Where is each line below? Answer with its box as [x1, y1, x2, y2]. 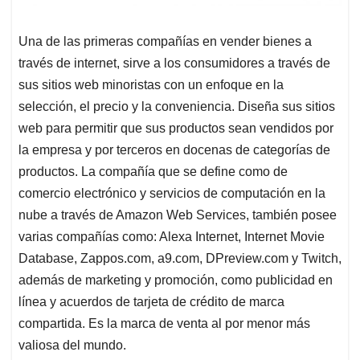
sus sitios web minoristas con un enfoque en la [18, 78, 284, 92]
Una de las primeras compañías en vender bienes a [18, 35, 312, 49]
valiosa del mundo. [18, 338, 126, 353]
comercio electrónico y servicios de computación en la [18, 186, 325, 201]
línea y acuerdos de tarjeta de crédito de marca [18, 295, 284, 309]
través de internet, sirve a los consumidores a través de [18, 56, 330, 71]
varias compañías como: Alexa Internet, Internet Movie [18, 230, 325, 244]
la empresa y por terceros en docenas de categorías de [18, 143, 330, 157]
